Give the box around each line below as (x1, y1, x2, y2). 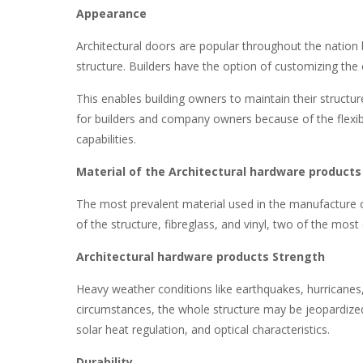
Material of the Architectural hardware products (75, 164, 361, 179)
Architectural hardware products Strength (75, 249, 325, 264)
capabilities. (75, 131, 136, 147)
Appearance (75, 6, 147, 21)
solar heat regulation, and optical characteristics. (75, 322, 330, 337)
